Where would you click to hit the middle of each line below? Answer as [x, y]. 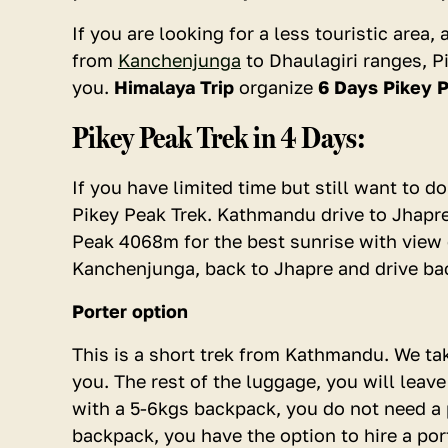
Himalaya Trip [174, 87]
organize [273, 87]
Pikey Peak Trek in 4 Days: [219, 137]
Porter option [130, 311]
